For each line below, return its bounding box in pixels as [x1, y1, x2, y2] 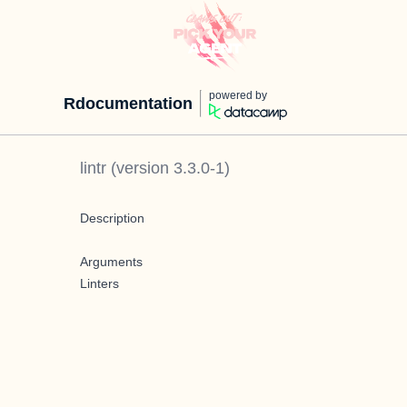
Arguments [80, 254, 143, 269]
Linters [80, 276, 119, 291]
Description [80, 211, 144, 225]
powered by [209, 89, 267, 102]
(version [106, 159, 174, 177]
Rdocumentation [64, 94, 193, 113]
